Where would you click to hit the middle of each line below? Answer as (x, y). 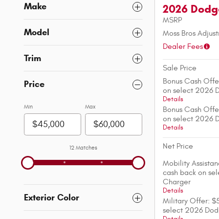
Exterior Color (52, 198)
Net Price (178, 146)
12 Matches (83, 148)
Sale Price (180, 68)
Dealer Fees (183, 47)
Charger (177, 182)
